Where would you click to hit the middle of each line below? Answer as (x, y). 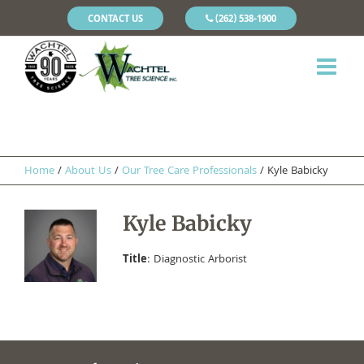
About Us (88, 171)
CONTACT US (115, 19)
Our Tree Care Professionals (189, 171)
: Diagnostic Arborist (197, 260)
